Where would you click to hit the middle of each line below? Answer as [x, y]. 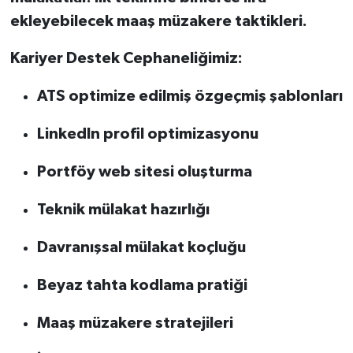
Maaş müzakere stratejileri [135, 323]
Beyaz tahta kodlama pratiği [142, 285]
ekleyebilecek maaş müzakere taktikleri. [158, 21]
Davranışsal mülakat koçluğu [141, 247]
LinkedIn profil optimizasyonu [147, 134]
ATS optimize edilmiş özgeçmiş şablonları [190, 96]
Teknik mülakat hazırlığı [123, 209]
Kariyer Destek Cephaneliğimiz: [126, 58]
